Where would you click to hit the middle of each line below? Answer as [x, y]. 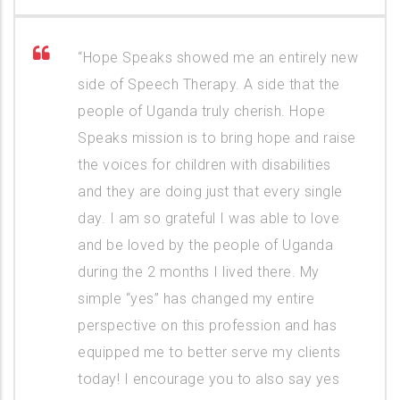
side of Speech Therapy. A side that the [209, 84]
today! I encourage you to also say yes [208, 379]
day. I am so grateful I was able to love [208, 218]
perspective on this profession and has [207, 325]
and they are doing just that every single [210, 191]
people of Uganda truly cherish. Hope [201, 111]
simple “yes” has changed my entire [196, 298]
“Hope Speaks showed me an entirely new [218, 57]
